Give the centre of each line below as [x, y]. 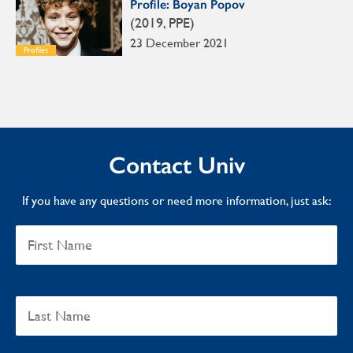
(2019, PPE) [162, 23]
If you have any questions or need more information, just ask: [176, 201]
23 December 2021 [179, 43]
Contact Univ [176, 166]
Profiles [36, 50]
